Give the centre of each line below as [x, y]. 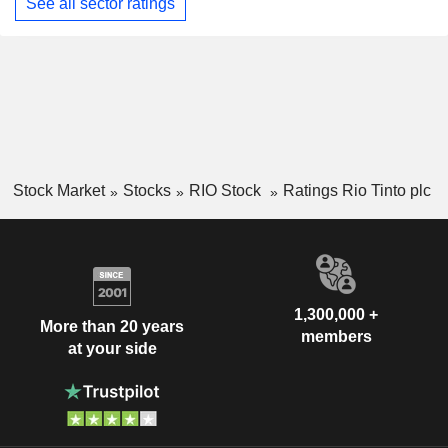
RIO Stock [226, 191]
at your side [112, 349]
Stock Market [58, 191]
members [336, 336]
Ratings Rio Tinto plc [356, 191]
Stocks [146, 191]
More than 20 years [112, 327]
